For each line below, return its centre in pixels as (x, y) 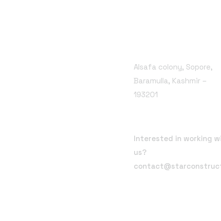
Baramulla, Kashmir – (170, 80)
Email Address (166, 122)
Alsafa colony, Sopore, (173, 67)
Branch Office (166, 43)
